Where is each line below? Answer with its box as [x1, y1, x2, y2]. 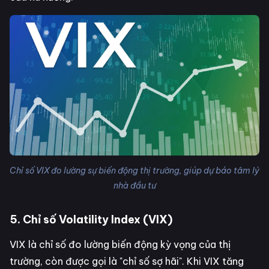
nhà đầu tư [113, 180, 156, 191]
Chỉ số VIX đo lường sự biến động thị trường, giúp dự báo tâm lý [10, 165, 259, 176]
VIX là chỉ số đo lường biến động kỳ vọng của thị [10, 238, 231, 250]
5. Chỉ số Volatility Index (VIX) [10, 212, 172, 226]
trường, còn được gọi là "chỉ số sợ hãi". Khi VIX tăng [10, 255, 244, 267]
